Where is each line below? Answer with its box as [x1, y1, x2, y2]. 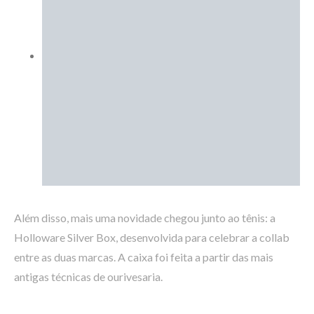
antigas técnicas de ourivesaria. [14, 270, 163, 283]
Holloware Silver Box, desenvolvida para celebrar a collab [14, 231, 289, 244]
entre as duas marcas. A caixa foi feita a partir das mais [14, 250, 273, 264]
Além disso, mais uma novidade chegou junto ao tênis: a [14, 211, 275, 224]
